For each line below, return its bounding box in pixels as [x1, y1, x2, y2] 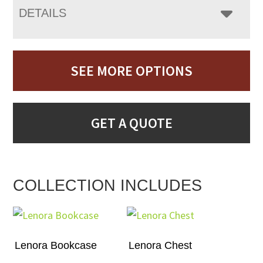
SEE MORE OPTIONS [70, 62, 193, 80]
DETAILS [19, 6, 67, 19]
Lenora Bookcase [15, 240, 97, 251]
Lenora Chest [129, 240, 193, 251]
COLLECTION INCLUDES [13, 177, 203, 194]
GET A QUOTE [90, 114, 173, 132]
